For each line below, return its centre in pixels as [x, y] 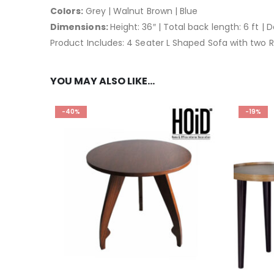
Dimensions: [80, 27]
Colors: [68, 11]
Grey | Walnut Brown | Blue [142, 11]
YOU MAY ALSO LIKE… [102, 81]
